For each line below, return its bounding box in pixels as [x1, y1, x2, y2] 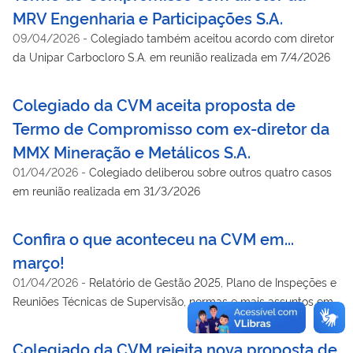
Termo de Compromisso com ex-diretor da [13, 116, 329, 139]
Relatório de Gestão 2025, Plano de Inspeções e [89, 273, 336, 289]
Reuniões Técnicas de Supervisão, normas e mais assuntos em [13, 292, 333, 308]
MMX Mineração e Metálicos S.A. [13, 139, 251, 162]
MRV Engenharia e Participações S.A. [13, 6, 283, 28]
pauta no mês [13, 311, 84, 327]
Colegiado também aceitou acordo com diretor [91, 29, 334, 45]
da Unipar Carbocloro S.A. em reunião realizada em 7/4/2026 [13, 48, 330, 64]
